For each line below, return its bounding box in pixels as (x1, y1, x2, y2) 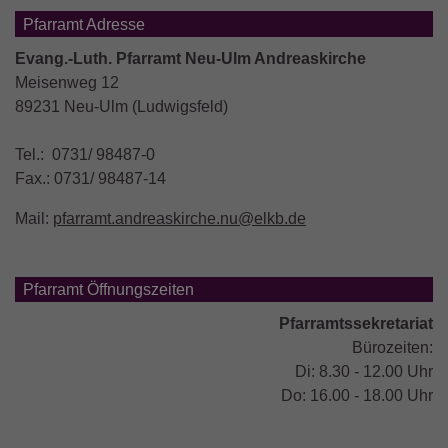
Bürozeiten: (352, 339, 433, 357)
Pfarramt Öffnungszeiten (23, 281, 194, 298)
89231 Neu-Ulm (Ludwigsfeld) (15, 97, 228, 115)
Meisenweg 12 (15, 73, 119, 91)
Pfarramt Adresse (23, 15, 145, 33)
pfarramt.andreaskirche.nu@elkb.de (53, 209, 306, 227)
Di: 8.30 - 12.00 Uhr (295, 363, 433, 381)
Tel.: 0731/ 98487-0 (15, 145, 155, 163)
